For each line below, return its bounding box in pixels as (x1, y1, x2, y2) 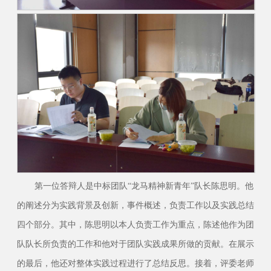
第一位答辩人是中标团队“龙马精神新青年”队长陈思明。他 (34, 180, 253, 191)
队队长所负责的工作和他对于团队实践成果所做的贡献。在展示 (16, 238, 254, 249)
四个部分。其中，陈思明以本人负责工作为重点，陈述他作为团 (16, 219, 254, 229)
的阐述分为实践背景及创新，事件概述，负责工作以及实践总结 (16, 200, 254, 210)
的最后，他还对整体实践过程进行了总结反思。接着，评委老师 (16, 258, 254, 268)
